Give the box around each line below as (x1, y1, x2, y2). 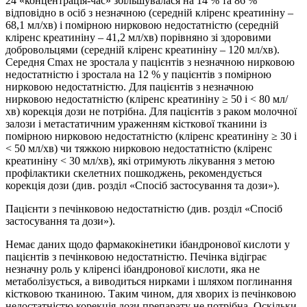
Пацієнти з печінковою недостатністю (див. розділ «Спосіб (5, 203, 282, 215)
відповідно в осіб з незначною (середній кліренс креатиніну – (5, 7, 293, 19)
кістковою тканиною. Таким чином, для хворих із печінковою (5, 288, 296, 300)
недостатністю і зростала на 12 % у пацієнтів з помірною (5, 69, 271, 81)
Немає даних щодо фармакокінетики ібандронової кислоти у (5, 238, 290, 251)
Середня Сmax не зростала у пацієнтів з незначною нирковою (5, 56, 295, 69)
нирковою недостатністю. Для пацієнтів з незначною (5, 81, 254, 93)
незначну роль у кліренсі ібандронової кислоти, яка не (5, 263, 260, 275)
